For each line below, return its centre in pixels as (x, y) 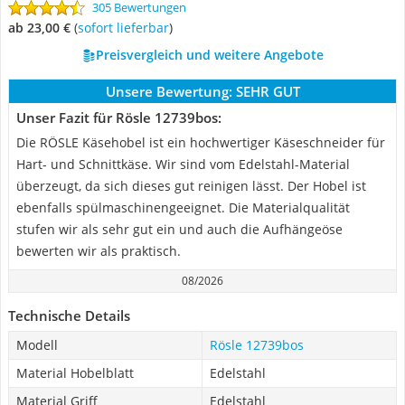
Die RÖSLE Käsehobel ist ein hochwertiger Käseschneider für (201, 142)
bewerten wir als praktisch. (99, 251)
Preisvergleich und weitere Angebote (209, 55)
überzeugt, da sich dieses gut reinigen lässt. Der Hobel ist (191, 186)
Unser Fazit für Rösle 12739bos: (119, 118)
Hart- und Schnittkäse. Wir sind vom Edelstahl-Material (183, 164)
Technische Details (69, 316)
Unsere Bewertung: (169, 91)
